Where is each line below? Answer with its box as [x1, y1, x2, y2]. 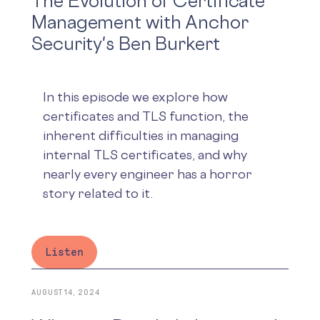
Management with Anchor [31, 10, 249, 33]
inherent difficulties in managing [43, 126, 239, 143]
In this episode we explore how [43, 88, 228, 104]
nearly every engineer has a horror [43, 165, 252, 181]
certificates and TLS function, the [43, 107, 249, 124]
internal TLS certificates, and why [43, 146, 247, 162]
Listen [45, 245, 84, 258]
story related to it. [43, 184, 153, 201]
